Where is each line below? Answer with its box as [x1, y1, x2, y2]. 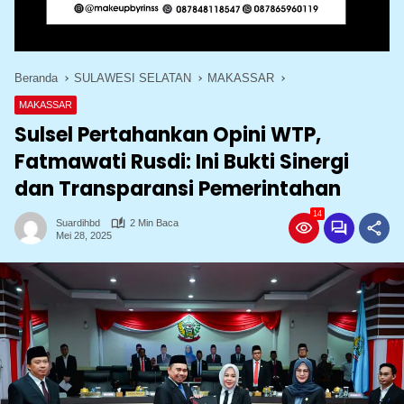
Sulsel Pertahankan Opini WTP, [14, 121, 321, 150]
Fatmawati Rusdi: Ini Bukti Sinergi [14, 148, 349, 177]
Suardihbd [56, 217, 100, 229]
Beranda [14, 71, 58, 86]
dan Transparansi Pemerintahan [14, 175, 341, 204]
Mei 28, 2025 [56, 229, 112, 241]
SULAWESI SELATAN [74, 71, 191, 86]
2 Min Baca [130, 217, 179, 229]
